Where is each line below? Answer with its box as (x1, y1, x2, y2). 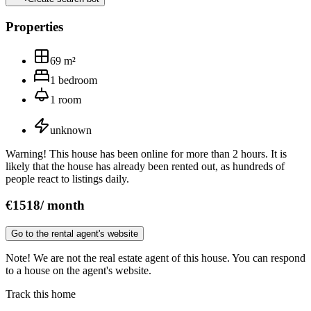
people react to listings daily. (6, 172, 129, 185)
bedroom (58, 74, 97, 86)
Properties (6, 19, 63, 34)
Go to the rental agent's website (11, 228, 138, 239)
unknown (50, 124, 92, 136)
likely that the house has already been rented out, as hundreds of (6, 160, 285, 172)
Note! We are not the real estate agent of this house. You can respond (6, 252, 305, 264)
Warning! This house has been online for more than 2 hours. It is (6, 147, 287, 160)
